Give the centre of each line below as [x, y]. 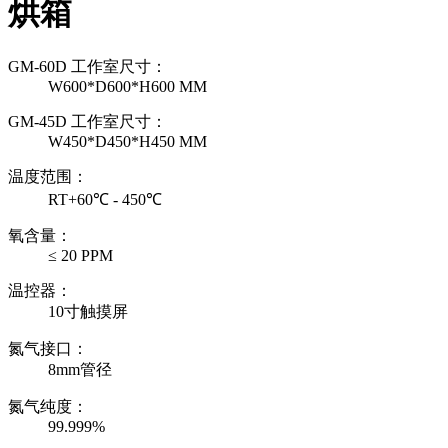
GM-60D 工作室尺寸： [87, 67]
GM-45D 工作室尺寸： [87, 122]
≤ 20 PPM [80, 256]
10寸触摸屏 [88, 312]
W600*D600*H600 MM [127, 87]
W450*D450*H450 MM [127, 142]
